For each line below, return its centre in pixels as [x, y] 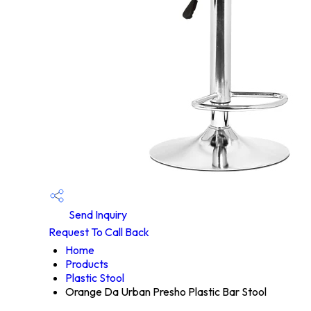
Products [87, 264]
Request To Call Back [99, 232]
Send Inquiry [97, 214]
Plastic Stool [95, 278]
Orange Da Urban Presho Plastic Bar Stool [166, 292]
